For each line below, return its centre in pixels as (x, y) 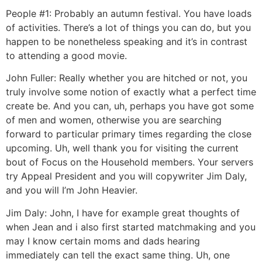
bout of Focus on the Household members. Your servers (130, 162)
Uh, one (211, 255)
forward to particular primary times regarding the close (129, 134)
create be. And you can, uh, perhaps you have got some (130, 106)
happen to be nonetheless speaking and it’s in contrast (127, 41)
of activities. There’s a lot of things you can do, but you (128, 27)
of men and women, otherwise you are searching (114, 120)
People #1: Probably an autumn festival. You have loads (129, 13)
